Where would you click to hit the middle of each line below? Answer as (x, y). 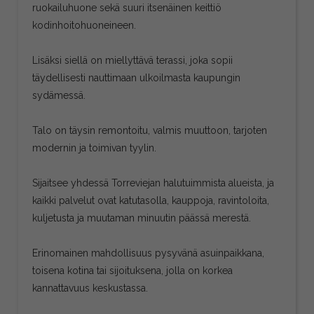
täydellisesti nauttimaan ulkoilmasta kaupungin (137, 77)
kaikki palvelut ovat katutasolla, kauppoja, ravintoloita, (151, 200)
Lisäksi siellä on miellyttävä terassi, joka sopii (133, 60)
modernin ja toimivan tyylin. (95, 148)
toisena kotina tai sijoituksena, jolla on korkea (133, 270)
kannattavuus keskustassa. (90, 288)
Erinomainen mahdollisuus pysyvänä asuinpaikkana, (149, 253)
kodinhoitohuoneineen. (84, 25)
